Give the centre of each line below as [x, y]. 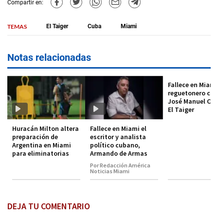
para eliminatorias [41, 153]
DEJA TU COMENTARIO [49, 206]
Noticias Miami [110, 171]
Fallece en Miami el [118, 128]
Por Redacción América [120, 165]
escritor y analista [118, 136]
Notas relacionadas [49, 57]
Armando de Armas [119, 153]
